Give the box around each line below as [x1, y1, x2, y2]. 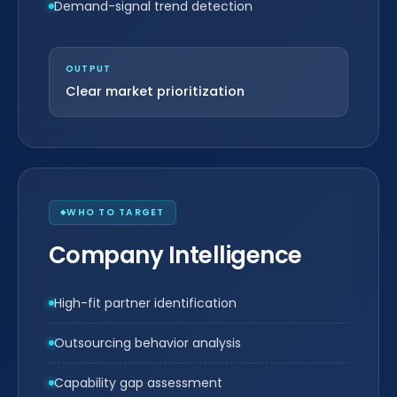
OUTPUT [66, 62, 112, 75]
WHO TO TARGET [66, 206, 165, 219]
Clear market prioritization [66, 82, 245, 100]
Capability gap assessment [54, 374, 222, 392]
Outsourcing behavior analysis [54, 334, 241, 352]
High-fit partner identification [54, 294, 237, 312]
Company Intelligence [49, 239, 302, 271]
